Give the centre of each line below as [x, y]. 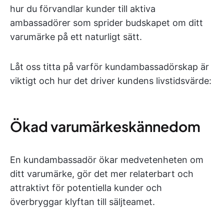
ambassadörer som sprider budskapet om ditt [106, 23]
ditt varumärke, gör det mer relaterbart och [102, 174]
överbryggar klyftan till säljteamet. [82, 202]
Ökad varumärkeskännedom [105, 126]
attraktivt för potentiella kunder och [86, 188]
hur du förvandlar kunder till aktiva [83, 9]
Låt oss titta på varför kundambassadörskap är [109, 67]
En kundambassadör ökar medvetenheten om [107, 160]
